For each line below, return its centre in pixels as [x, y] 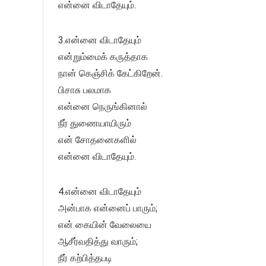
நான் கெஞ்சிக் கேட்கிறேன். [110, 74]
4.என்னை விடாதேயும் [100, 192]
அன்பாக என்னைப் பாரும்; [108, 208]
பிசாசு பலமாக [85, 90]
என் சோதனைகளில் [97, 140]
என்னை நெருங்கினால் [103, 107]
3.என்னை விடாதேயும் [100, 40]
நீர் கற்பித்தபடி [85, 258]
